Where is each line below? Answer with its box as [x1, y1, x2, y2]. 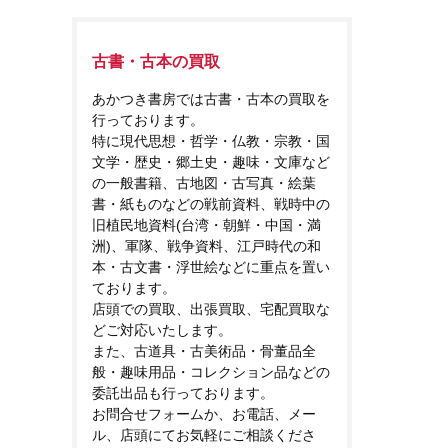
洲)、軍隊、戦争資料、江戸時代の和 [92, 238, 321, 255]
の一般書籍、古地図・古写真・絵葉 [92, 175, 316, 192]
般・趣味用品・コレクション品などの [92, 364, 330, 381]
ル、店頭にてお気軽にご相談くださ [92, 427, 316, 444]
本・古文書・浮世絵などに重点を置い [92, 259, 330, 276]
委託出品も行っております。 [92, 385, 274, 402]
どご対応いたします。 [92, 322, 232, 339]
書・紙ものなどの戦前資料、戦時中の [92, 196, 330, 213]
